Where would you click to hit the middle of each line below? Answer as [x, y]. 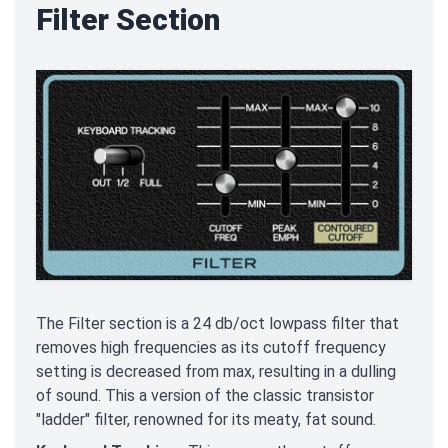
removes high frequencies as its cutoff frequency [211, 348]
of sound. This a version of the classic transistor [205, 396]
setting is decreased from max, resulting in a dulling [216, 372]
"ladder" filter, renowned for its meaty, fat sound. [206, 420]
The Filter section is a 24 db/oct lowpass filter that [217, 324]
